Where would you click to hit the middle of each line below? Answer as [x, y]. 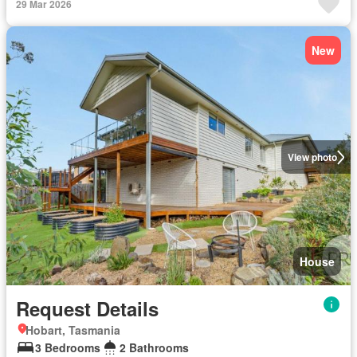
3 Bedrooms [68, 347]
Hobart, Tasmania [73, 330]
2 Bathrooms [154, 347]
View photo [312, 157]
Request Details [87, 308]
